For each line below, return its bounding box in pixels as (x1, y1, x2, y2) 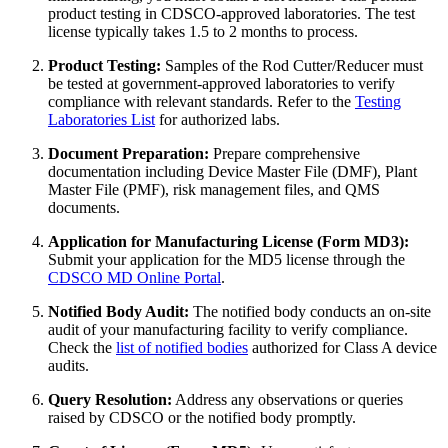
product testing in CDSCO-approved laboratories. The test (48, 4, 415, 22)
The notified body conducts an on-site (189, 302, 431, 320)
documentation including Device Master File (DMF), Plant (48, 162, 417, 180)
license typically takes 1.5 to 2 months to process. (48, 22, 358, 40)
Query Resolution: (48, 390, 172, 408)
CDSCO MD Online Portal (48, 268, 221, 286)
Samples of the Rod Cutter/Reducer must (161, 56, 423, 74)
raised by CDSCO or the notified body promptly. (48, 408, 356, 426)
